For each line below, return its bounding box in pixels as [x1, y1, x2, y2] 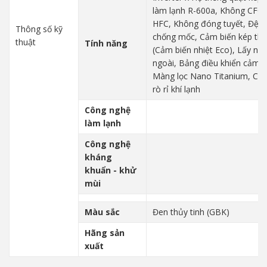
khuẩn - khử [85, 164, 136, 176]
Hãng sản [85, 227, 125, 238]
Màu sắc [85, 206, 120, 218]
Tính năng [85, 38, 128, 49]
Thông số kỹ [15, 23, 63, 35]
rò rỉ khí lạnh [153, 83, 200, 95]
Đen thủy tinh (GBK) [153, 206, 229, 218]
